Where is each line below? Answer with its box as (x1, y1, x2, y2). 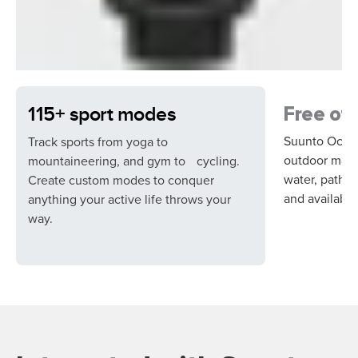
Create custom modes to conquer (28, 173, 214, 187)
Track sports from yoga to (28, 135, 168, 149)
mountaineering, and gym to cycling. (28, 154, 240, 168)
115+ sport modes (28, 101, 176, 127)
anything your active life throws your (28, 193, 231, 206)
